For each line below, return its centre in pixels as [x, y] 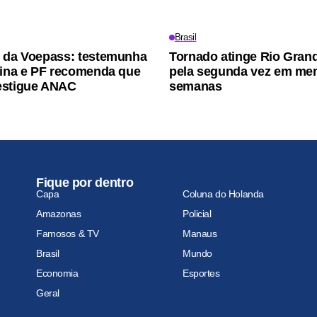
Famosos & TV [68, 233]
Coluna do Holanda [223, 194]
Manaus [200, 233]
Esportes [201, 273]
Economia [57, 273]
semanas [196, 86]
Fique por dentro [85, 182]
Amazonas [59, 213]
